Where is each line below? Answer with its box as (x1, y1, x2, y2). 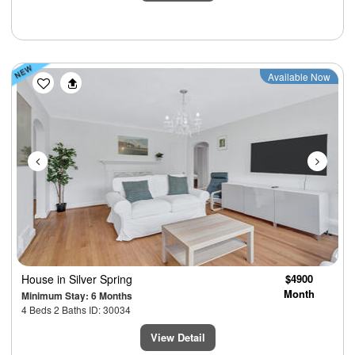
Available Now (268, 70, 330, 84)
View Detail (150, 330, 205, 345)
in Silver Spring (57, 271, 132, 288)
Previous (40, 67, 101, 90)
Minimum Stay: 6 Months (21, 288, 132, 303)
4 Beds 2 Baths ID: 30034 (21, 303, 131, 317)
